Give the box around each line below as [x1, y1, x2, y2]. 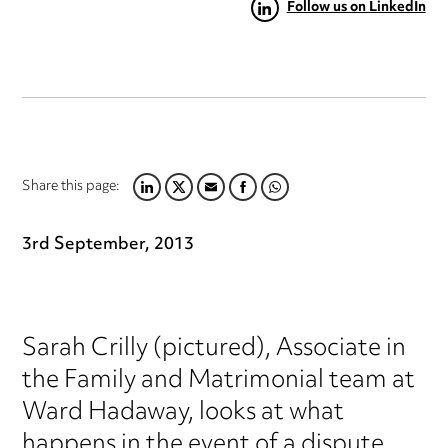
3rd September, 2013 [22, 228, 195, 263]
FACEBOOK [207, 181, 300, 216]
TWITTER [143, 181, 221, 216]
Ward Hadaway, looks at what [22, 388, 345, 439]
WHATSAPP [239, 181, 336, 216]
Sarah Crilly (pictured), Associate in [22, 324, 407, 375]
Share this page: [22, 173, 121, 202]
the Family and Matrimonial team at [22, 356, 416, 407]
